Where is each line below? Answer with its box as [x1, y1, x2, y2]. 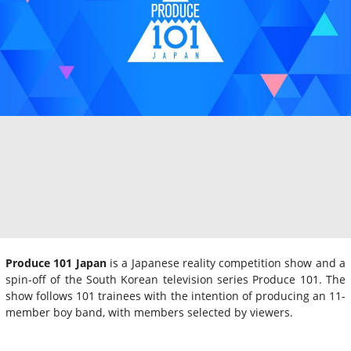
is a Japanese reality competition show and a [106, 255, 346, 270]
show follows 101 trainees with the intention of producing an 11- [5, 288, 346, 303]
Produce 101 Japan [5, 255, 107, 270]
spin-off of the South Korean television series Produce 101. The [5, 271, 346, 287]
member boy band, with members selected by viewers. [5, 304, 293, 320]
